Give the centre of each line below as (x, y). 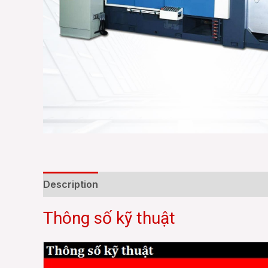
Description (71, 184)
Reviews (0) (138, 184)
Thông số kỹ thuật (109, 218)
